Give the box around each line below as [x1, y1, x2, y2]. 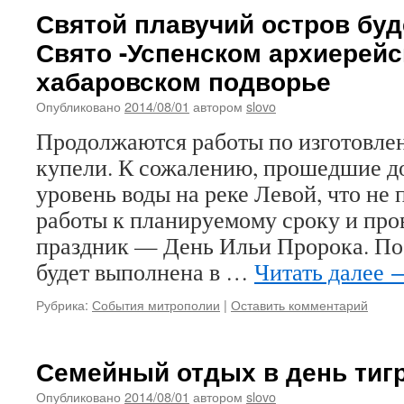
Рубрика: [36, 295, 88, 314]
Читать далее [254, 256, 390, 287]
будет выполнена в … [36, 256, 254, 287]
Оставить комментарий [231, 295, 368, 314]
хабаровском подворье [36, 62, 331, 99]
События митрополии [92, 295, 220, 314]
